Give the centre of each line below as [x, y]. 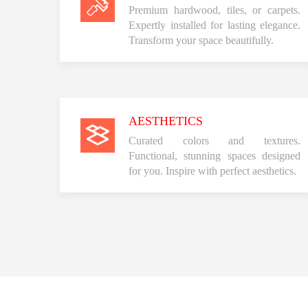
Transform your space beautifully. [201, 40]
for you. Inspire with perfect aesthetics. [212, 170]
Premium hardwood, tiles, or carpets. [214, 10]
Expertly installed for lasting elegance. [214, 25]
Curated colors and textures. [214, 140]
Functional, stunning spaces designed [214, 155]
